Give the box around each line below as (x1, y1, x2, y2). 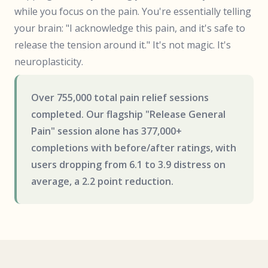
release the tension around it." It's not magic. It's (14, 38, 231, 51)
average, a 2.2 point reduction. (31, 175, 173, 188)
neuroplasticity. (14, 55, 83, 68)
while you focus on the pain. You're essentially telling (14, 5, 251, 18)
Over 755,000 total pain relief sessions (31, 91, 209, 104)
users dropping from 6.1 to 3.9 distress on (31, 158, 226, 171)
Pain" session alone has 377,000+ (31, 124, 182, 138)
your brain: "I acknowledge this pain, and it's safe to (14, 22, 245, 35)
